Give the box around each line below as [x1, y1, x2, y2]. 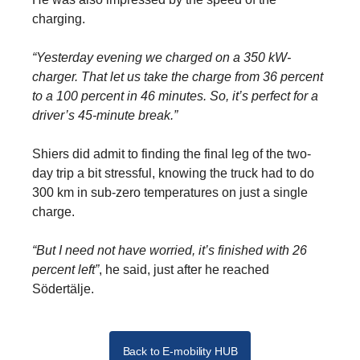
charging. [32, 11, 85, 26]
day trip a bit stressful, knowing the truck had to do [32, 166, 314, 180]
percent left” [32, 262, 99, 276]
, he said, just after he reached [99, 262, 269, 276]
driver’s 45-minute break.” [32, 108, 178, 122]
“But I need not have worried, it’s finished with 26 [32, 243, 307, 257]
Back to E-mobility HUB [122, 344, 238, 358]
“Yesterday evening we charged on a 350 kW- [32, 50, 291, 64]
